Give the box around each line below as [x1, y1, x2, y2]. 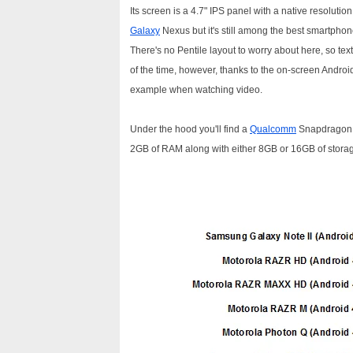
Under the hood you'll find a [130, 123, 250, 135]
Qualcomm [250, 123, 296, 135]
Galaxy [130, 24, 160, 36]
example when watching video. [130, 84, 262, 95]
